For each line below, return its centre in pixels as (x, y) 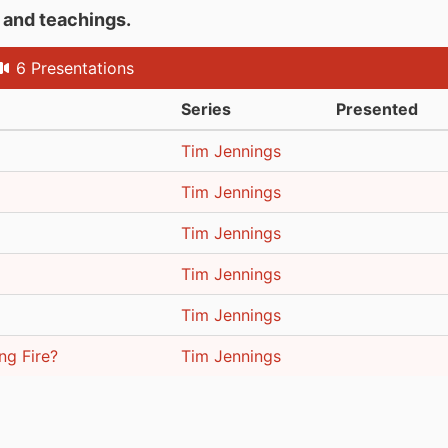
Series (206, 108)
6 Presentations (74, 67)
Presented (377, 108)
